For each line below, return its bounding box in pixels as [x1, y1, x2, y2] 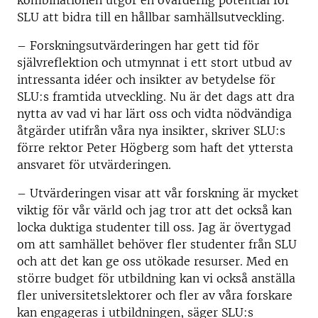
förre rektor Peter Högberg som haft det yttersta [17, 141, 293, 155]
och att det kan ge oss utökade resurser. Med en [17, 254, 288, 268]
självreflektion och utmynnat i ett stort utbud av [17, 55, 292, 70]
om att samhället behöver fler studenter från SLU [17, 237, 297, 251]
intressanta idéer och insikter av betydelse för [17, 72, 275, 87]
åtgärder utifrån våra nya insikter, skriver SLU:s [17, 124, 285, 138]
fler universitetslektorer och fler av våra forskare [17, 288, 292, 302]
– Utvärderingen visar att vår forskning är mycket [17, 186, 299, 200]
